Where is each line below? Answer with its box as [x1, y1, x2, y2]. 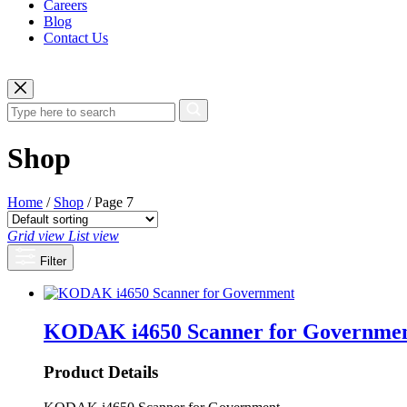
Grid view [7, 228, 65, 244]
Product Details [44, 362, 158, 382]
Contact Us [44, 30, 108, 46]
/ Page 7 [84, 194, 134, 211]
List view [68, 228, 119, 244]
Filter [36, 254, 66, 269]
